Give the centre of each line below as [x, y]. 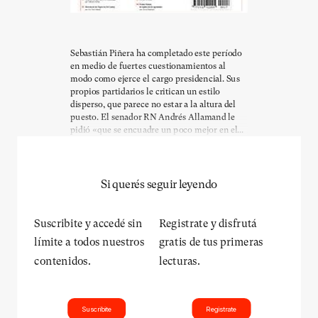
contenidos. [63, 261]
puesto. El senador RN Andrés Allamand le [153, 117]
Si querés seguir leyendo [159, 184]
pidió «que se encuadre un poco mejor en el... [157, 130]
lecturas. [180, 261]
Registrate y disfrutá [208, 224]
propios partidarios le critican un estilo [145, 91]
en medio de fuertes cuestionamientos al [148, 66]
